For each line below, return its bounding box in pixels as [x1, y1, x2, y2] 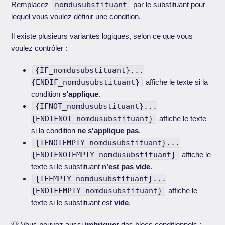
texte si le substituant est [31, 198, 115, 207]
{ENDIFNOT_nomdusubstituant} [31, 114, 154, 123]
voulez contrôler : [11, 43, 68, 52]
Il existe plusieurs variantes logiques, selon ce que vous [11, 31, 193, 40]
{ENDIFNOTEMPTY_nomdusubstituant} [31, 150, 176, 159]
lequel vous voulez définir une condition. [11, 12, 143, 21]
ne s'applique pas [77, 126, 139, 135]
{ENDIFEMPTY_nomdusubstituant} [31, 186, 163, 195]
